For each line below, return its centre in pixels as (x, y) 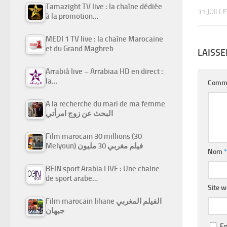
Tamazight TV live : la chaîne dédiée (104, 6)
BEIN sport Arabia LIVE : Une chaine (103, 168)
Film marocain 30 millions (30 (94, 136)
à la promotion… (72, 16)
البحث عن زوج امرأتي (79, 113)
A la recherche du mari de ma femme (105, 104)
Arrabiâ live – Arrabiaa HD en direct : (104, 71)
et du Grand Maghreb (80, 48)
